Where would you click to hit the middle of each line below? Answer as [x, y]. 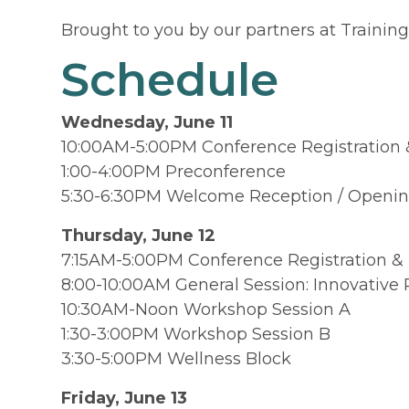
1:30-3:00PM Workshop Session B [196, 334]
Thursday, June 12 [139, 235]
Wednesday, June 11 [147, 122]
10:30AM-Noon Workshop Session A [206, 309]
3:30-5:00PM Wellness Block [177, 358]
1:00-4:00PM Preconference [174, 171]
